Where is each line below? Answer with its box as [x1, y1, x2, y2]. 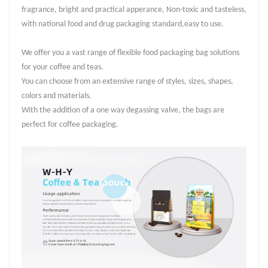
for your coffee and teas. [22, 63, 105, 72]
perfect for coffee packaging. [22, 120, 118, 130]
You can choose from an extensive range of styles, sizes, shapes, [22, 77, 233, 87]
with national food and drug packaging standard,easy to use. [22, 20, 224, 29]
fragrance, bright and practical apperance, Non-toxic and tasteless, [22, 5, 246, 15]
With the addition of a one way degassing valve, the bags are [22, 106, 224, 115]
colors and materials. [22, 92, 93, 101]
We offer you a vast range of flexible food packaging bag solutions [22, 48, 239, 58]
